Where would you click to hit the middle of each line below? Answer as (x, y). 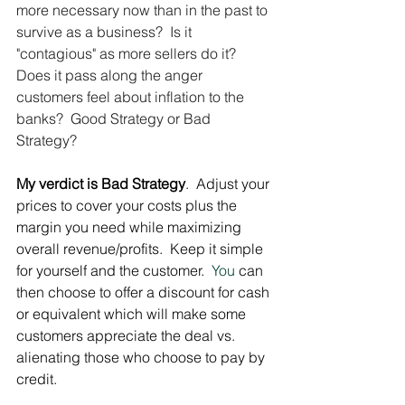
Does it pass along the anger (111, 75)
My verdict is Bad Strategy (101, 184)
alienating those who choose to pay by (142, 357)
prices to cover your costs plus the (128, 205)
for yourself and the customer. (110, 270)
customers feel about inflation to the (132, 97)
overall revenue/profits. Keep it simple (141, 249)
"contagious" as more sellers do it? (128, 53)
